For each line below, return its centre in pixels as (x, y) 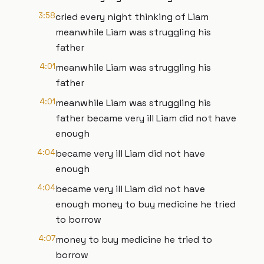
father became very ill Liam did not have (146, 118)
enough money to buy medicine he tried (146, 204)
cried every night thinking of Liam (132, 17)
